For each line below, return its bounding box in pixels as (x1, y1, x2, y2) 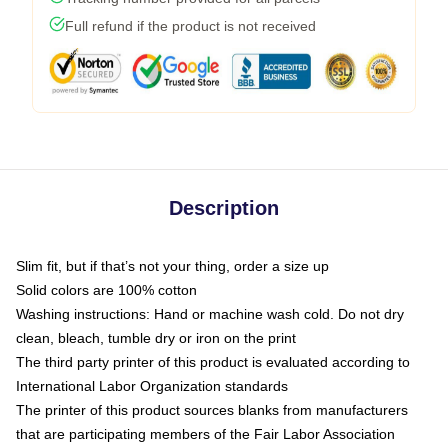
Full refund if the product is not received (65, 17, 316, 34)
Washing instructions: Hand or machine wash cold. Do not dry (16, 305, 404, 322)
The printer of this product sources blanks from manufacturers (16, 401, 408, 418)
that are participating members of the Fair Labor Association (16, 425, 395, 442)
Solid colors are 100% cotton (16, 281, 197, 298)
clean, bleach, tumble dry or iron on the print (16, 329, 296, 346)
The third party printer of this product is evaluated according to (16, 353, 410, 370)
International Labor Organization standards (16, 377, 288, 394)
